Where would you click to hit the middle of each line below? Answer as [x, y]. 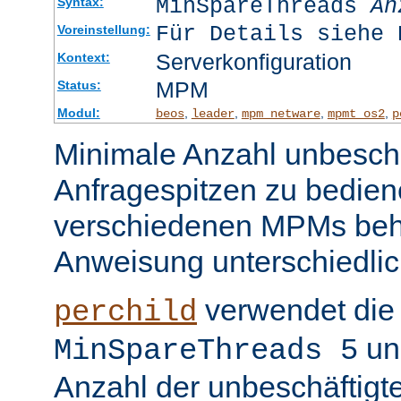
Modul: [78, 112]
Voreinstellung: [103, 29]
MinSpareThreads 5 [206, 350]
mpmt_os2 [356, 113]
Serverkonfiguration [253, 61]
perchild [125, 312]
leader [213, 113]
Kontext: [83, 57]
